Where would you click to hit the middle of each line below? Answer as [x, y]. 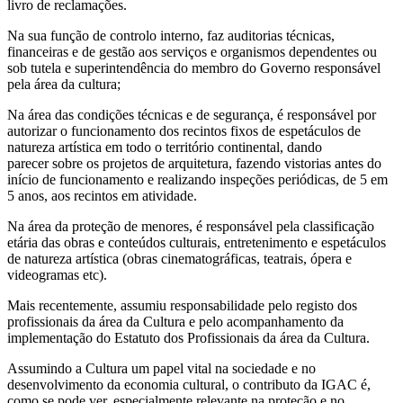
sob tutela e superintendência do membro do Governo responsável [194, 67]
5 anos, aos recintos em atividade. [102, 195]
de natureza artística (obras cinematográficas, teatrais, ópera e [179, 258]
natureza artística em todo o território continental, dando [165, 147]
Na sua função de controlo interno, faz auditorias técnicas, [171, 35]
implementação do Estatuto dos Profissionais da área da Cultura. [188, 337]
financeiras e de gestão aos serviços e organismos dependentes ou [192, 51]
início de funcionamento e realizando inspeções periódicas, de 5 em [197, 179]
